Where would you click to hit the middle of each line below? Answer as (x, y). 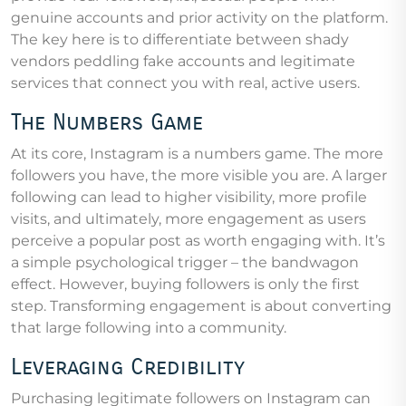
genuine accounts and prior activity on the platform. (199, 18)
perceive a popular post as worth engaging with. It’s (198, 241)
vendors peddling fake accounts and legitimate (183, 62)
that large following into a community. (149, 328)
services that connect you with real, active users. (185, 83)
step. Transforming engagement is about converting (201, 306)
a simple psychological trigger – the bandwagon (185, 263)
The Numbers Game (107, 123)
